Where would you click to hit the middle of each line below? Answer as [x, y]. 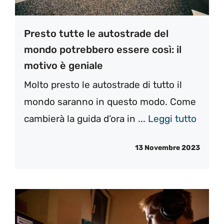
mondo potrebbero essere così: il [103, 49]
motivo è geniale [63, 65]
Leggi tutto [172, 118]
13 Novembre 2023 [167, 148]
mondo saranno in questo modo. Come [110, 101]
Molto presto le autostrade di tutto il [103, 84]
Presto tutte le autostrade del [96, 33]
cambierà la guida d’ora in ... [86, 118]
